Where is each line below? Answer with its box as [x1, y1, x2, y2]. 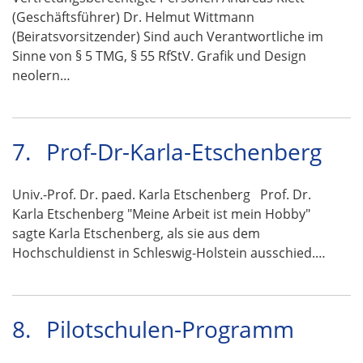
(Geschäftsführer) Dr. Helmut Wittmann [12, 8, 254, 26]
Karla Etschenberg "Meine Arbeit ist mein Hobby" [12, 205, 310, 223]
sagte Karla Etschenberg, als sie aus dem [12, 224, 260, 242]
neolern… [12, 66, 70, 84]
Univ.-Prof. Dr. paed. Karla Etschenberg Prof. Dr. [12, 186, 311, 203]
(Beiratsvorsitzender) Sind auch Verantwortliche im [12, 28, 323, 45]
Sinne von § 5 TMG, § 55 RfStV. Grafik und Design [12, 47, 306, 65]
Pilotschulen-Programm [46, 314, 294, 344]
